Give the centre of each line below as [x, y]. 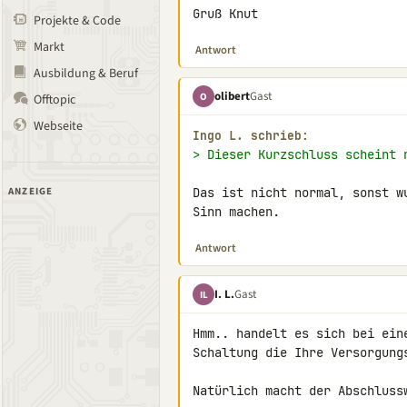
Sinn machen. [236, 212]
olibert [232, 96]
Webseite [58, 126]
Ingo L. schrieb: [251, 136]
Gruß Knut [225, 14]
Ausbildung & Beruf [86, 74]
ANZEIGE [31, 191]
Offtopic [55, 100]
